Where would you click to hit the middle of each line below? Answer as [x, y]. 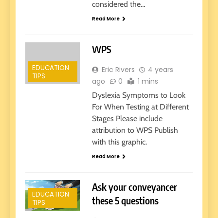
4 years [160, 69]
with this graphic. [119, 142]
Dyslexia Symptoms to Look [138, 95]
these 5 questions [125, 200]
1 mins [148, 81]
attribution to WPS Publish [135, 130]
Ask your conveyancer [134, 186]
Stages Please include [127, 118]
